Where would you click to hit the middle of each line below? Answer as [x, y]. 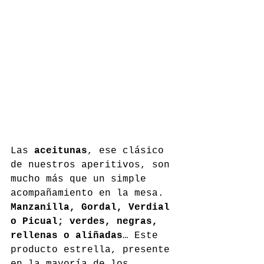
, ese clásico [128, 151]
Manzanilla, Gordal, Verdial [93, 208]
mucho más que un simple [81, 179]
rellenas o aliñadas [67, 236]
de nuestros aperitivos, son [93, 165]
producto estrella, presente [93, 250]
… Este [143, 236]
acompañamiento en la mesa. [90, 194]
